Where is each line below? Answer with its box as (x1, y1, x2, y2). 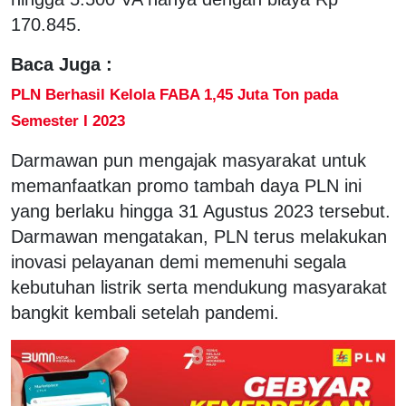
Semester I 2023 (11, 111, 125, 130)
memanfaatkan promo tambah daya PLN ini (11, 175, 362, 196)
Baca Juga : (11, 53, 112, 74)
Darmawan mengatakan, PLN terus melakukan (11, 226, 387, 246)
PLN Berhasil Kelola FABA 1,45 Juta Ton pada (11, 84, 338, 103)
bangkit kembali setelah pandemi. (11, 302, 279, 323)
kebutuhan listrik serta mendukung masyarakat (11, 276, 387, 297)
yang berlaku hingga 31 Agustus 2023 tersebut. (11, 200, 391, 221)
